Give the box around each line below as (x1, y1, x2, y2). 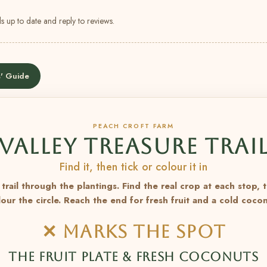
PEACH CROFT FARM (92, 122, 175, 131)
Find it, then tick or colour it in (59, 159, 208, 175)
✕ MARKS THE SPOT (41, 221, 226, 242)
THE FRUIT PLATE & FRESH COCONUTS (8, 249, 259, 264)
